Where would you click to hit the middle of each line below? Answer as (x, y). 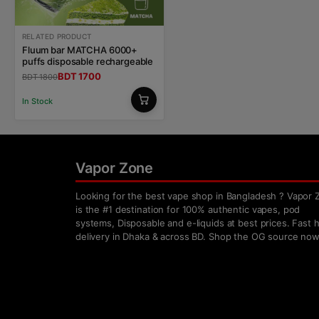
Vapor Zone (114, 168)
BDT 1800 (40, 77)
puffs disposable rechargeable (88, 62)
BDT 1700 (79, 77)
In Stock (37, 101)
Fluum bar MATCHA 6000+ (80, 50)
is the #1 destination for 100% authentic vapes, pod (188, 210)
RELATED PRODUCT (57, 37)
